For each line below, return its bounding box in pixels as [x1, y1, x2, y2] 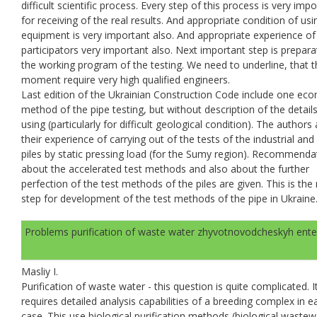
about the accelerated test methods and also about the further [21, 161, 309, 175]
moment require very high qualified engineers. [21, 72, 230, 86]
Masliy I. [21, 264, 58, 278]
